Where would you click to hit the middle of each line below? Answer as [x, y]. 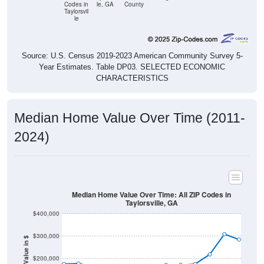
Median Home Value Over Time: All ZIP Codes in [151, 181]
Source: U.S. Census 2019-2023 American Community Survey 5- [132, 43]
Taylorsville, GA [151, 190]
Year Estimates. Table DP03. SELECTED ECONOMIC [132, 54]
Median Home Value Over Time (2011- [130, 105]
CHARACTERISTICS [132, 65]
